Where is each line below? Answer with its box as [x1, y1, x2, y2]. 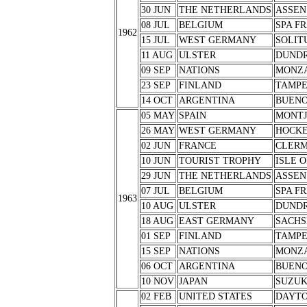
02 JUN [140, 140, 171, 151]
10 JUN [140, 156, 171, 166]
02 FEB [140, 291, 171, 302]
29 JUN [140, 171, 171, 181]
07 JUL [140, 186, 170, 196]
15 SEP [140, 246, 171, 256]
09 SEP [140, 65, 171, 75]
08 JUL [140, 20, 170, 30]
